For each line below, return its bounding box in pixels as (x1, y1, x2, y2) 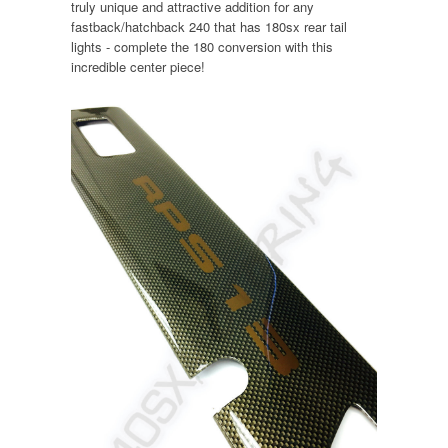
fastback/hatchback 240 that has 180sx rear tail (70, 17, 347, 36)
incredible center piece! (70, 57, 205, 76)
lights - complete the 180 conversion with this (70, 37, 333, 56)
